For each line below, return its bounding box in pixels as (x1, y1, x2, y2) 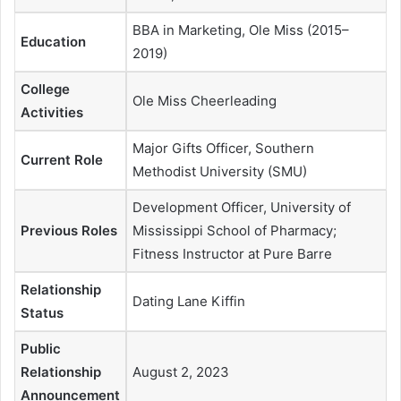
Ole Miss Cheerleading (132, 91, 277, 109)
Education (21, 32, 86, 50)
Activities (21, 103, 83, 121)
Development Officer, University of (132, 198, 351, 216)
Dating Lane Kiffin (132, 292, 245, 310)
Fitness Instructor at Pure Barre (132, 244, 332, 262)
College (21, 80, 70, 98)
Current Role (21, 150, 103, 168)
